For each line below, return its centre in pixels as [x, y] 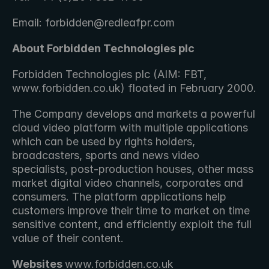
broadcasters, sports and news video [106, 155]
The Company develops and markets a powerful [134, 114]
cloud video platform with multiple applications [130, 128]
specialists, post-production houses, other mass [133, 169]
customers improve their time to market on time [131, 210]
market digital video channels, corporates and [128, 183]
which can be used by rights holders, [104, 141]
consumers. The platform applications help [119, 197]
